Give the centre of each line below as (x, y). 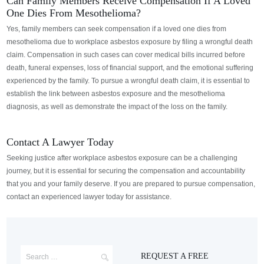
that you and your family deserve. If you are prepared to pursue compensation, (131, 184)
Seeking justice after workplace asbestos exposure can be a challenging (122, 158)
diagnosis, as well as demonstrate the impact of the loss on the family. (117, 107)
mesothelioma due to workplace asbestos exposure (90, 42)
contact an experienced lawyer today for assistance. (89, 197)
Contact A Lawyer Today (60, 142)
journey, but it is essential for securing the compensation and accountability (126, 171)
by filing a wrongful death (213, 42)
